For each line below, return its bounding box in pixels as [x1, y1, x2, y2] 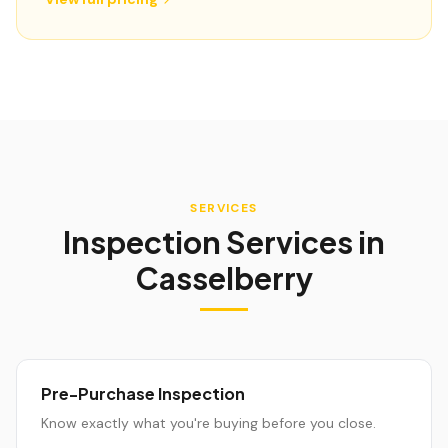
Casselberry [135, 259, 313, 297]
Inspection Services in [63, 223, 385, 261]
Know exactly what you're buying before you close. [41, 414, 376, 432]
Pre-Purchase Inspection [41, 383, 245, 404]
